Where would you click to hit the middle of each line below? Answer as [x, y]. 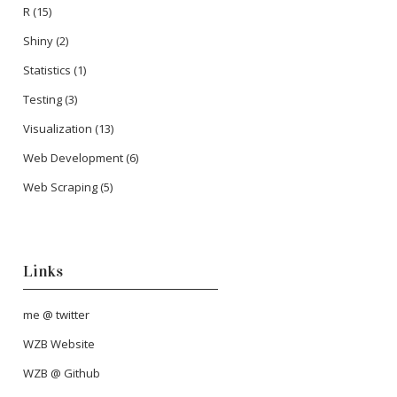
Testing [43, 100]
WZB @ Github [62, 374]
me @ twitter [56, 315]
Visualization [58, 129]
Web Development [73, 158]
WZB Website [59, 344]
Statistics [47, 70]
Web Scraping [60, 187]
